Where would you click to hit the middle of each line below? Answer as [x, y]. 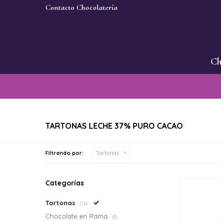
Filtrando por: [64, 153]
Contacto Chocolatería [81, 7]
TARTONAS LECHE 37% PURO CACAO [114, 126]
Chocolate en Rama [77, 216]
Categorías [65, 183]
